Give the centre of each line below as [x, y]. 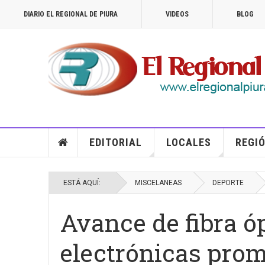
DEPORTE [228, 183]
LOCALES [188, 142]
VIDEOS [177, 14]
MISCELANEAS [158, 183]
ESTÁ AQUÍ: [84, 183]
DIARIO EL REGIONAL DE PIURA [71, 14]
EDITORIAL [115, 142]
